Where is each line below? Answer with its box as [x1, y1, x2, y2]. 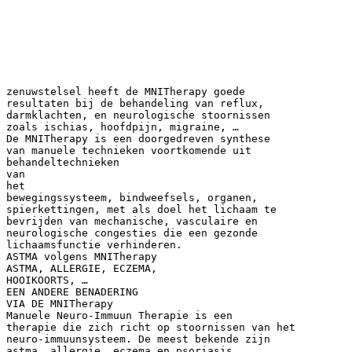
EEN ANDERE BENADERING [6, 285, 138, 298]
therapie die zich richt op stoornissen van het [6, 321, 295, 333]
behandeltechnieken [6, 156, 119, 168]
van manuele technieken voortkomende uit [6, 144, 251, 156]
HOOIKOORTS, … [6, 273, 88, 286]
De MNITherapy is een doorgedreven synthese [6, 132, 270, 145]
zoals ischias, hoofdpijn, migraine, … [6, 120, 239, 133]
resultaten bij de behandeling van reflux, [6, 97, 264, 109]
